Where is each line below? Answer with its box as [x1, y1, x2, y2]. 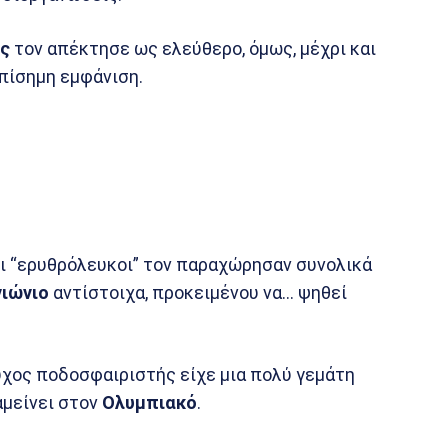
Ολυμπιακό [102, 392, 197, 413]
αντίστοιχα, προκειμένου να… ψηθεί [49, 282, 347, 303]
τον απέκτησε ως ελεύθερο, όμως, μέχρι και [10, 38, 376, 59]
